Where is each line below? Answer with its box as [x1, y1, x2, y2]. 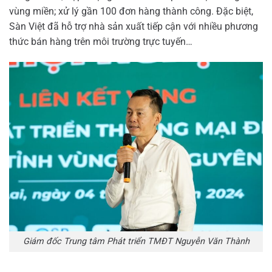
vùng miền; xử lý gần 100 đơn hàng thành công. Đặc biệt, [9, 5, 253, 18]
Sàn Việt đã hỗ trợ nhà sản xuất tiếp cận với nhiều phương [9, 21, 258, 33]
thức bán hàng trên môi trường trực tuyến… [9, 36, 192, 48]
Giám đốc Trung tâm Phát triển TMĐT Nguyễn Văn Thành [22, 236, 250, 247]
